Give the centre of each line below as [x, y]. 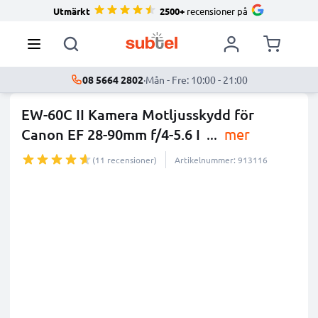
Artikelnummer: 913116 [221, 160]
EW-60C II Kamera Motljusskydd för [138, 114]
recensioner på [216, 11]
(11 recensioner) [125, 160]
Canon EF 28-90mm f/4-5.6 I [111, 134]
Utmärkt [72, 11]
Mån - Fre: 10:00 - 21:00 [196, 79]
